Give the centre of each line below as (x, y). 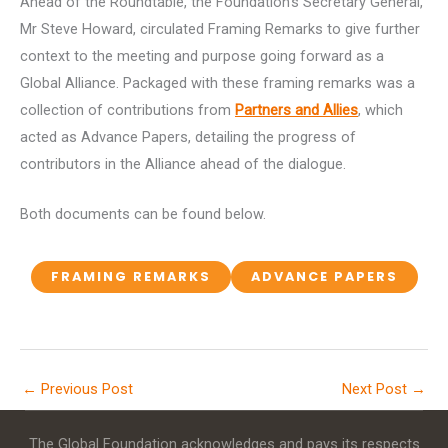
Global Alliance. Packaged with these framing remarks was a (217, 82)
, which (380, 109)
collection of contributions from (127, 109)
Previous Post (85, 388)
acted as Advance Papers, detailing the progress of (188, 136)
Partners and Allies (296, 109)
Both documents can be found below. (143, 214)
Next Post (376, 388)
